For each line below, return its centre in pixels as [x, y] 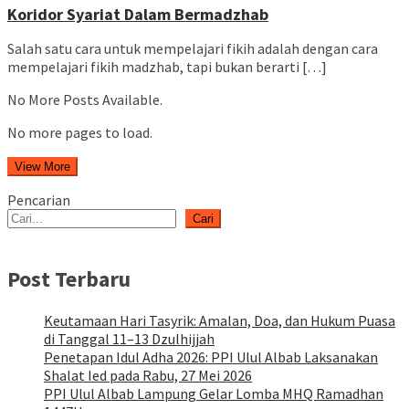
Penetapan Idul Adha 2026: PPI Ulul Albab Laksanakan [211, 357]
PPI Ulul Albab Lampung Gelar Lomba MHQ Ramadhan [214, 393]
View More [42, 166]
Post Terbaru [69, 278]
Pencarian [39, 199]
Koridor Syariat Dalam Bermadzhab [138, 14]
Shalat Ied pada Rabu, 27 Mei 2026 [148, 375]
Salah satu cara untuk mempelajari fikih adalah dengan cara [193, 48]
